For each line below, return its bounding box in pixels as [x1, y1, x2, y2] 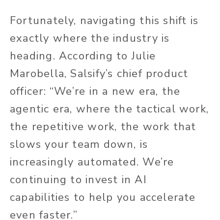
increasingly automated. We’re [10, 155, 174, 170]
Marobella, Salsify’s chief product [10, 66, 189, 82]
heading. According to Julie [10, 49, 156, 64]
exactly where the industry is [10, 31, 170, 46]
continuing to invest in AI [10, 172, 147, 188]
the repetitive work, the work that [10, 119, 196, 135]
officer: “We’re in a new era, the [10, 84, 181, 99]
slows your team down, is [10, 137, 148, 152]
